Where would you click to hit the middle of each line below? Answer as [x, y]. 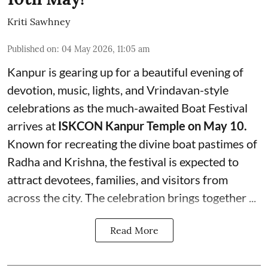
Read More [134, 231]
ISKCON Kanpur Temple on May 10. [153, 126]
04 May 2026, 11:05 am [106, 49]
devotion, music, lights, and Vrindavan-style [118, 90]
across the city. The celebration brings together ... [132, 198]
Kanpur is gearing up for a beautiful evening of [125, 72]
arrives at [33, 126]
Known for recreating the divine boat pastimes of [132, 144]
